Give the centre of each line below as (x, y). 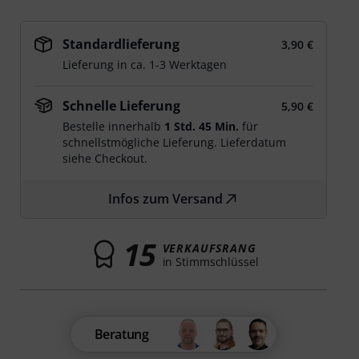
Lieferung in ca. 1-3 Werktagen (145, 65)
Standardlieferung (121, 44)
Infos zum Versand (166, 199)
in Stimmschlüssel (210, 261)
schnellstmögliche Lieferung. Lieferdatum (175, 142)
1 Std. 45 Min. (202, 126)
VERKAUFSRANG (209, 248)
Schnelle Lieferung (122, 106)
